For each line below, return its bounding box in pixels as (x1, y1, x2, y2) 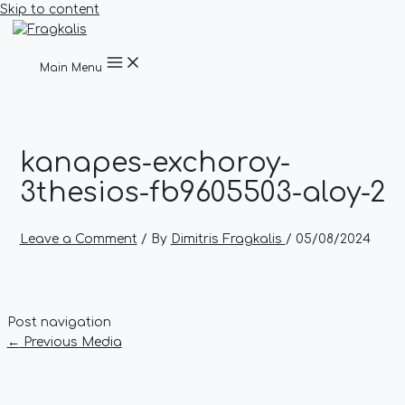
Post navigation (6, 315, 111, 329)
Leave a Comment (19, 231, 137, 246)
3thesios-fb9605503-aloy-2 (19, 177, 385, 208)
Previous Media (19, 334, 122, 349)
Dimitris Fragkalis (170, 231, 286, 246)
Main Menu (40, 61, 102, 74)
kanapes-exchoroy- (19, 147, 290, 178)
